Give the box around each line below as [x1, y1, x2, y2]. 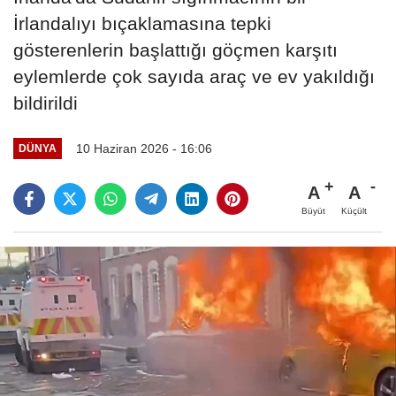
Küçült [341, 205, 367, 216]
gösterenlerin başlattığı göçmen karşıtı [13, 39, 338, 60]
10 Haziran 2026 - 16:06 [75, 141, 212, 156]
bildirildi [13, 92, 78, 113]
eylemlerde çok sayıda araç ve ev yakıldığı [13, 65, 375, 87]
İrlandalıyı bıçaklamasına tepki [13, 12, 271, 34]
